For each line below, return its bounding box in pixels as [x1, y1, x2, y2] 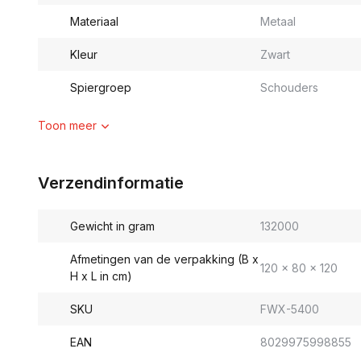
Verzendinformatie [38, 173, 184, 193]
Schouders [259, 81, 318, 94]
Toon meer [38, 118, 97, 132]
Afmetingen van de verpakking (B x [70, 252, 259, 266]
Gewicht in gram [70, 219, 155, 233]
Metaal [259, 15, 296, 28]
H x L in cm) [70, 269, 132, 283]
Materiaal [70, 15, 118, 28]
